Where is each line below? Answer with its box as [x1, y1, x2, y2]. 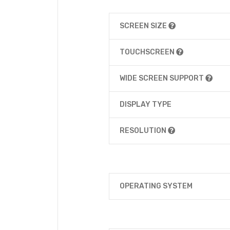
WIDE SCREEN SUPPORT [120, 74, 205, 83]
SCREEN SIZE [120, 22, 168, 30]
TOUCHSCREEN [120, 48, 176, 56]
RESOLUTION [120, 126, 168, 135]
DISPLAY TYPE [120, 100, 171, 109]
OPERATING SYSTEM [120, 182, 193, 190]
